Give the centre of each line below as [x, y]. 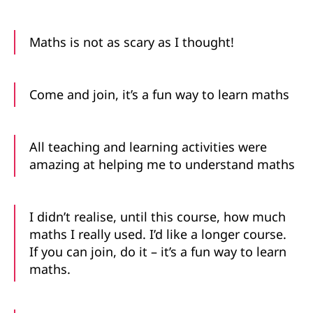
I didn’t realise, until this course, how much [158, 216]
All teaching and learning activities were [148, 146]
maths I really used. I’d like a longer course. [160, 234]
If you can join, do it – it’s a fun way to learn [158, 251]
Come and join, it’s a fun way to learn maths [159, 94]
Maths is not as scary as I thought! [132, 42]
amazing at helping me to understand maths [162, 164]
